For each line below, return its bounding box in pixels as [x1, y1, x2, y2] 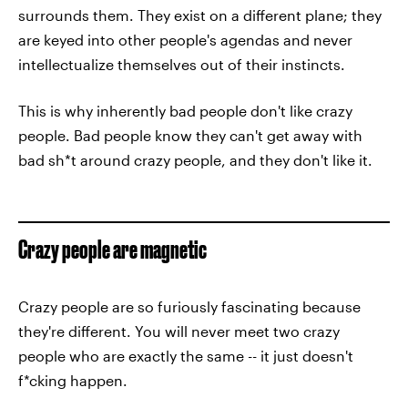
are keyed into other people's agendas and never [18, 31, 352, 48]
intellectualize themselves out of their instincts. [18, 56, 345, 73]
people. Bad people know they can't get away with [18, 127, 362, 144]
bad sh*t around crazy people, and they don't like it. [18, 151, 372, 168]
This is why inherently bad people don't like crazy [18, 102, 352, 119]
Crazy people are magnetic [18, 235, 207, 263]
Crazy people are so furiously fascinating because [18, 298, 361, 315]
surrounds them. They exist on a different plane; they [18, 6, 382, 24]
